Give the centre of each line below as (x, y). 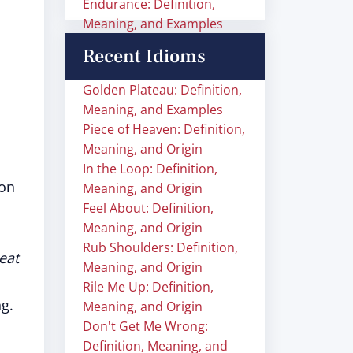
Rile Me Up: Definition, (148, 287)
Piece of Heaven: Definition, (164, 129)
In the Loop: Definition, (150, 169)
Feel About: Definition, (148, 208)
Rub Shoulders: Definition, (160, 247)
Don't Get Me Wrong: (145, 326)
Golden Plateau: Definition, (162, 90)
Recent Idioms (144, 56)
